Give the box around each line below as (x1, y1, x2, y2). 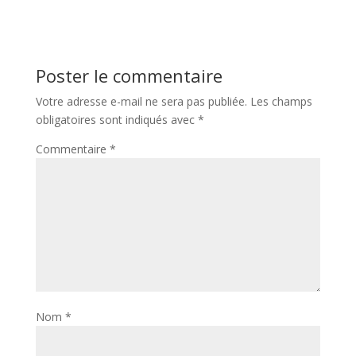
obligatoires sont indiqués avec (35, 112, 198, 127)
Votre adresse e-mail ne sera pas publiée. (35, 94, 247, 109)
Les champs (250, 94, 312, 109)
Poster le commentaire (35, 64, 222, 87)
